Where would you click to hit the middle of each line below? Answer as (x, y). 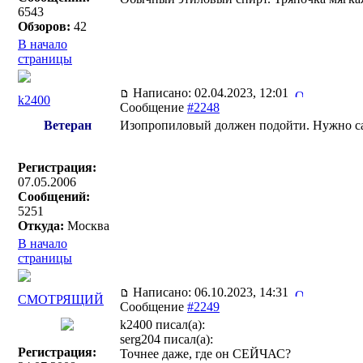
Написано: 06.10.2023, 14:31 (212, 292)
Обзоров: (44, 26)
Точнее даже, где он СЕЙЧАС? (205, 354)
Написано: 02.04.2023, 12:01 (212, 93)
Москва (87, 226)
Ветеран (67, 125)
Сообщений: (54, 196)
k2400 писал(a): (162, 325)
